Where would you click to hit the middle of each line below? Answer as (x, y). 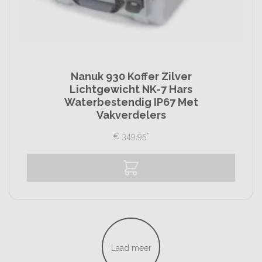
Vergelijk (138, 191)
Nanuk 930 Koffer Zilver (131, 76)
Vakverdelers (131, 115)
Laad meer (131, 248)
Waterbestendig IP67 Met (131, 102)
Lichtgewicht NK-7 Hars (131, 89)
